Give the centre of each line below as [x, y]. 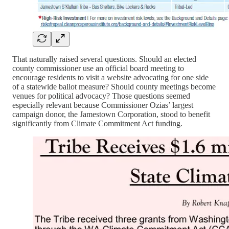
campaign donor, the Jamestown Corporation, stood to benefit [111, 114]
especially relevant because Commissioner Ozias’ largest [103, 105]
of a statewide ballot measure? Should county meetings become [114, 87]
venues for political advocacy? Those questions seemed [101, 96]
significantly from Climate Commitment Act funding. [97, 124]
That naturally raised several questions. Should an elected [104, 59]
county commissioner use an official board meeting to [98, 68]
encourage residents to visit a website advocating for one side [110, 78]
